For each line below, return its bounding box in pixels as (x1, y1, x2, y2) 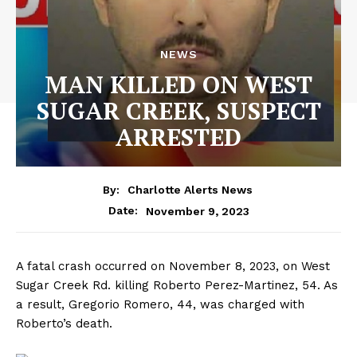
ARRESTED (116, 120, 241, 153)
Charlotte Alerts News (127, 183, 253, 197)
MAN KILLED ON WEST (45, 68, 312, 100)
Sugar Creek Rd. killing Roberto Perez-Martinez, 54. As (16, 278, 338, 293)
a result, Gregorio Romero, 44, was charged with (16, 297, 304, 312)
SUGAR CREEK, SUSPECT (36, 94, 321, 127)
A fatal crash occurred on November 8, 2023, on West (16, 259, 330, 274)
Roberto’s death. (16, 316, 112, 331)
